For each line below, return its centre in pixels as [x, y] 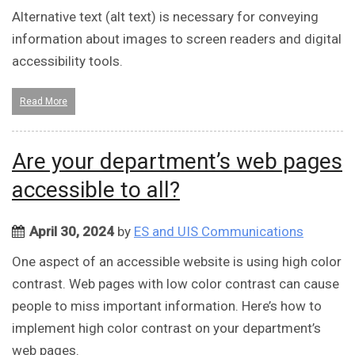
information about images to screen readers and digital [177, 39]
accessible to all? [96, 190]
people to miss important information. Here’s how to [167, 306]
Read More [44, 102]
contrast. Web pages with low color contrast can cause [176, 284]
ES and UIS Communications [219, 232]
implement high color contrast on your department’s [166, 328]
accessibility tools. [67, 61]
